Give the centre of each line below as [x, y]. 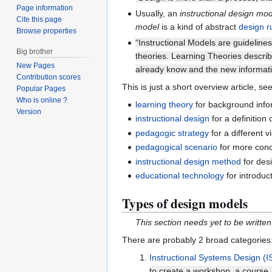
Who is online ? [42, 100]
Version [29, 112]
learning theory [165, 105]
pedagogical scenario [177, 147]
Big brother [35, 51]
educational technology [180, 176]
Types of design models [185, 204]
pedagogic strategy [172, 133]
